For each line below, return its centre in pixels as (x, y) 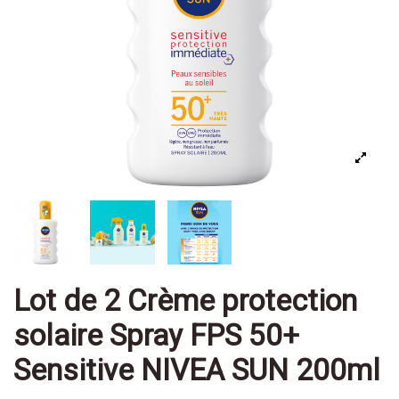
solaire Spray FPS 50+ (156, 335)
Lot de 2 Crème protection (185, 300)
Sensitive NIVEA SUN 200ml (197, 370)
